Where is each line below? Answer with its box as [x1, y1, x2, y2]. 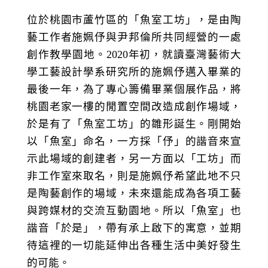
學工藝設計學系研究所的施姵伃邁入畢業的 [26, 66, 242, 78]
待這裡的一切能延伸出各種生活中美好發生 [26, 239, 242, 252]
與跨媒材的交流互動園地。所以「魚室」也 [26, 205, 242, 217]
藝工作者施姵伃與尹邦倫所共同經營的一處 [26, 31, 242, 44]
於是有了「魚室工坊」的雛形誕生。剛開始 [26, 118, 242, 130]
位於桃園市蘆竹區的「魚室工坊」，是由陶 [26, 14, 242, 26]
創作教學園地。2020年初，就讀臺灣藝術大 [26, 48, 242, 61]
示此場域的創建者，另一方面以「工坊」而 [26, 153, 242, 165]
